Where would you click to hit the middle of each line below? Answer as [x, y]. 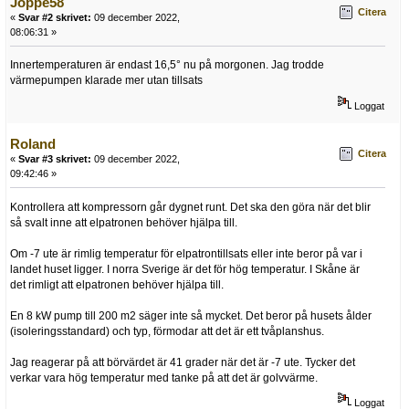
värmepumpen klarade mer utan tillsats [106, 81]
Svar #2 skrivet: [55, 17]
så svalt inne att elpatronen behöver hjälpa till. [124, 222]
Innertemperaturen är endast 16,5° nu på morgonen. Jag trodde [167, 65]
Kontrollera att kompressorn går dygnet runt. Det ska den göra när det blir [190, 207]
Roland [33, 143]
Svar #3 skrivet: [55, 158]
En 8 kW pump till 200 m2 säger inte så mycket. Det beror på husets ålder [191, 315]
